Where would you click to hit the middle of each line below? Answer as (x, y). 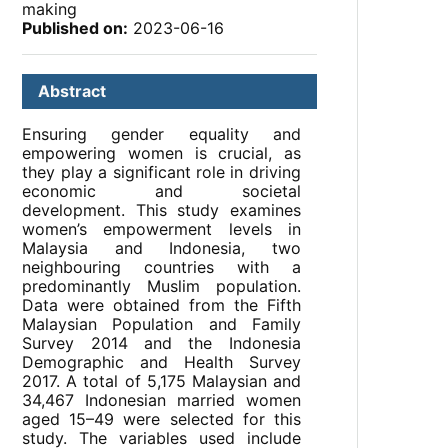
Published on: (75, 28)
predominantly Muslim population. (161, 286)
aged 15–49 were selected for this (161, 419)
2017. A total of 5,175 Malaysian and (161, 381)
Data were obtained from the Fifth (161, 305)
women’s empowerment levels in (161, 229)
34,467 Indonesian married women (161, 400)
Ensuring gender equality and (161, 134)
